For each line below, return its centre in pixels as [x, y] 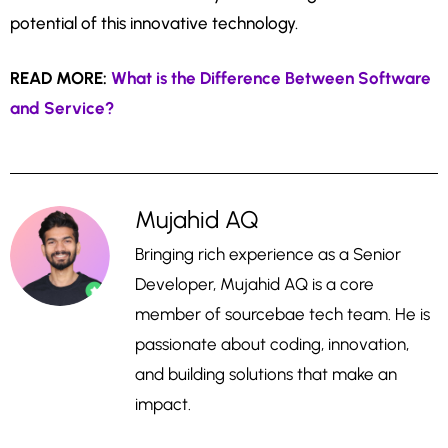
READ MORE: [60, 78]
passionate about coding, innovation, [272, 344]
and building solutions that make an [266, 374]
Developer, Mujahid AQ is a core [254, 284]
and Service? [62, 108]
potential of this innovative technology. [154, 23]
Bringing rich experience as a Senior [268, 254]
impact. [163, 404]
